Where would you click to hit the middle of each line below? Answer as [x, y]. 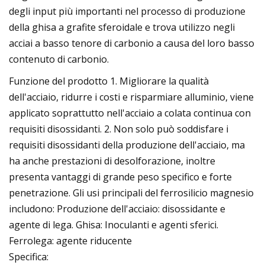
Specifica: [29, 256]
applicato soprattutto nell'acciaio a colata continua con [130, 113]
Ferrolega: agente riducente [70, 240]
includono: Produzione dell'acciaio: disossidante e [117, 209]
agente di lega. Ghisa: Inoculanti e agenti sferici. [114, 224]
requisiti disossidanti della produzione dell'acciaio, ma [127, 145]
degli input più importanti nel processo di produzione [127, 11]
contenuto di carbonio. [59, 59]
